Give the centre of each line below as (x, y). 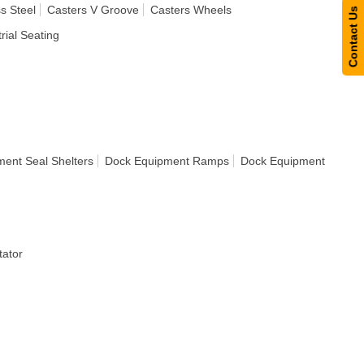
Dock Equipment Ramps (167, 161)
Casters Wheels (191, 10)
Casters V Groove (93, 10)
